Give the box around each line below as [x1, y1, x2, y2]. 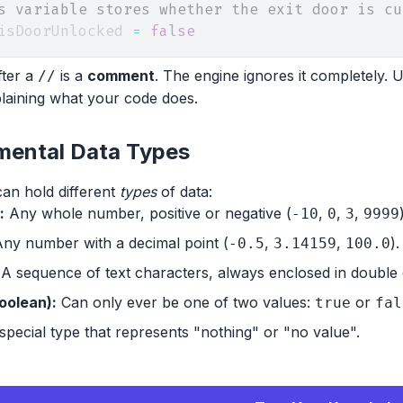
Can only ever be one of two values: [57, 293, 315, 311]
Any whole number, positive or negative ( [4, 204, 291, 222]
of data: [157, 183, 212, 201]
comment [87, 67, 155, 85]
